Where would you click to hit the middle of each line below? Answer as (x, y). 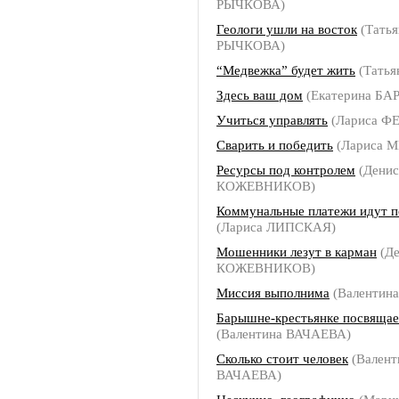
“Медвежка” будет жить (286, 70)
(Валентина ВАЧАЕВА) (284, 334)
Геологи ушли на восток (287, 29)
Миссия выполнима (273, 293)
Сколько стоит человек (282, 358)
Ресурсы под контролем (286, 170)
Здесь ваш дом (260, 95)
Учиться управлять (272, 120)
